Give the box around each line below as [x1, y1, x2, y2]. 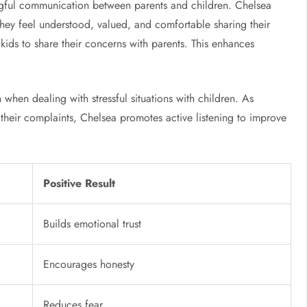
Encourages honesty [43, 256, 135, 273]
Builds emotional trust [43, 216, 142, 232]
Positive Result [43, 175, 116, 192]
